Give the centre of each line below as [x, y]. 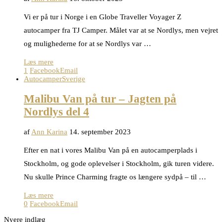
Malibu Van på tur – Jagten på [100, 99]
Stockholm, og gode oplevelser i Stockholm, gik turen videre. [119, 163]
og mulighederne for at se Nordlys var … [87, 44]
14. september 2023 [100, 132]
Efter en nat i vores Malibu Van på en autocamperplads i [111, 150]
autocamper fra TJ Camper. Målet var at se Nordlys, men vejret [121, 30]
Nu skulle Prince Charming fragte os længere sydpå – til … [115, 177]
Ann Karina [49, 132]
